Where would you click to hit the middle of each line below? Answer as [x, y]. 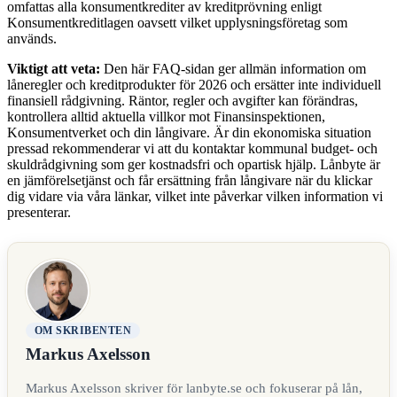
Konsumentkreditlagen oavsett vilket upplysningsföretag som [177, 22]
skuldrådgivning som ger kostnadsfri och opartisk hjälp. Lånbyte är [194, 164]
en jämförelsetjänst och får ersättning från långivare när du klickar [190, 180]
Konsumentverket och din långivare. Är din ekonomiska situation [189, 132]
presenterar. [39, 212]
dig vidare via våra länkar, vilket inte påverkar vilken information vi [195, 196]
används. [32, 38]
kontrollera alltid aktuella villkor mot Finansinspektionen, [166, 116]
